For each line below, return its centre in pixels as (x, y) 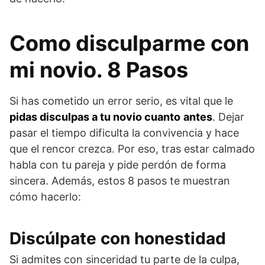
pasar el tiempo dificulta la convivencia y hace (124, 133)
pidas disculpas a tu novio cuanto (95, 117)
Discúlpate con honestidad (118, 239)
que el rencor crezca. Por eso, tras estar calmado (132, 149)
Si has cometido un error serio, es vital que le (121, 101)
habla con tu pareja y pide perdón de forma (118, 165)
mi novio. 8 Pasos (99, 70)
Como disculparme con (129, 43)
